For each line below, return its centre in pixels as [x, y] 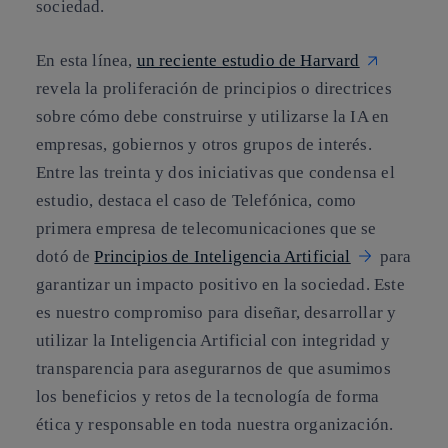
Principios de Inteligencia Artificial [222, 256]
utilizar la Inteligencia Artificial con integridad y [213, 340]
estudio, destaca [96, 200]
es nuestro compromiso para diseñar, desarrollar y [216, 312]
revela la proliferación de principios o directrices [214, 88]
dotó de [65, 256]
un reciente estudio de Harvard [248, 60]
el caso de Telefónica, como [256, 200]
